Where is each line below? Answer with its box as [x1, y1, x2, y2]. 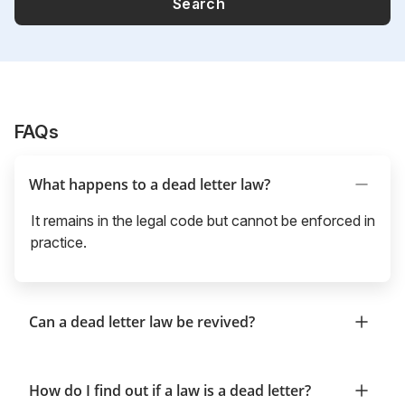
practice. [31, 232, 87, 251]
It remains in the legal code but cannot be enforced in [31, 211, 375, 230]
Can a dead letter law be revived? [29, 311, 255, 332]
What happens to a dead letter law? [29, 174, 270, 194]
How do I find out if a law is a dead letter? [29, 380, 311, 400]
